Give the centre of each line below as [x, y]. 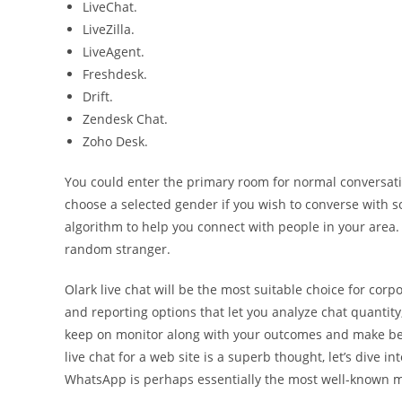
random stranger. [118, 249]
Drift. [98, 96]
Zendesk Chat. [125, 119]
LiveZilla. [109, 29]
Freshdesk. [115, 74]
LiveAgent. [114, 52]
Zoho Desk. [115, 141]
